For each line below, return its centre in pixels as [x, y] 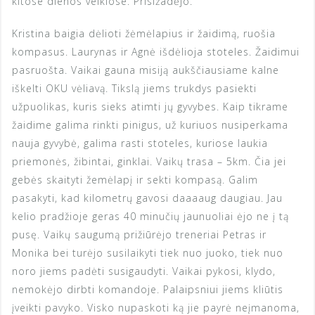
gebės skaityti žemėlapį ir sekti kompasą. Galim [135, 179]
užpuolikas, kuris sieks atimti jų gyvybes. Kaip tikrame [150, 106]
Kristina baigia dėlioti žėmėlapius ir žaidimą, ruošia [144, 33]
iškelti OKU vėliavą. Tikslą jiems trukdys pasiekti [134, 88]
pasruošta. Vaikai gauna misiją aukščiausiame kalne [146, 70]
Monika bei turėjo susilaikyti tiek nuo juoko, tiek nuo [148, 252]
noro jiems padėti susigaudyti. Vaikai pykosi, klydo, [144, 271]
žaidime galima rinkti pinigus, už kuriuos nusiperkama [150, 124]
